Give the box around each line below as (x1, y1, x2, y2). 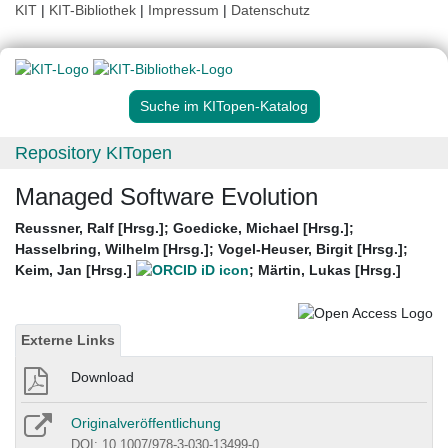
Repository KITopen (15, 143, 172, 164)
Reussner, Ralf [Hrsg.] (15, 220, 164, 237)
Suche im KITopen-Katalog (140, 98, 308, 115)
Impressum (148, 2, 219, 18)
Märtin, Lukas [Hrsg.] (258, 262, 401, 279)
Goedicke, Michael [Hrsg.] (173, 220, 349, 237)
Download (71, 368, 134, 385)
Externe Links (21, 331, 115, 348)
